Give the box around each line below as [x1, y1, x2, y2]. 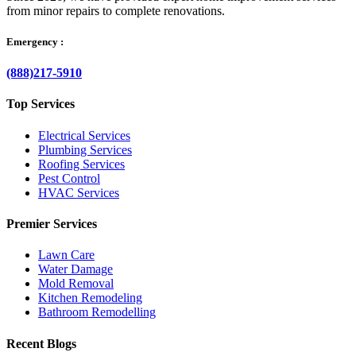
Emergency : [6, 36, 64, 48]
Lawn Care [38, 248, 95, 262]
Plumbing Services [38, 142, 132, 157]
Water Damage [38, 262, 113, 277]
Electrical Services [38, 128, 130, 142]
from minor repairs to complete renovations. [6, 3, 225, 17]
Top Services [6, 97, 75, 111]
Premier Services [6, 216, 97, 230]
